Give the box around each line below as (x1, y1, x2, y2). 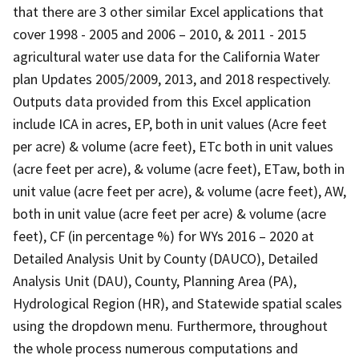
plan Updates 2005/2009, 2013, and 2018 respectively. (13, 69, 331, 88)
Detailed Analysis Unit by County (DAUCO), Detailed (13, 248, 318, 268)
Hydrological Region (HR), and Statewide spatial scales (13, 293, 342, 313)
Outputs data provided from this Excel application (13, 91, 311, 111)
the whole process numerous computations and (13, 338, 298, 357)
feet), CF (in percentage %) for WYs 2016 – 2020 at (13, 226, 314, 245)
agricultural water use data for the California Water (13, 46, 320, 66)
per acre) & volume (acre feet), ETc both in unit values (13, 136, 333, 155)
